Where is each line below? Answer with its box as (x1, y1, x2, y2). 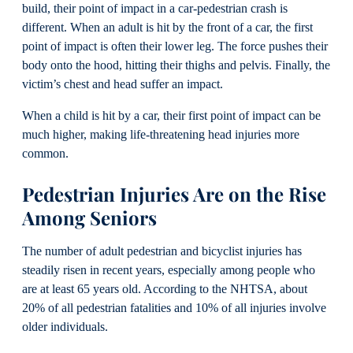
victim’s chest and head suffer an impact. (22, 76, 223, 91)
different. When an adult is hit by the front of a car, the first (22, 20, 313, 35)
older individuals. (22, 320, 108, 335)
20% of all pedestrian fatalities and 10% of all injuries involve (22, 301, 326, 316)
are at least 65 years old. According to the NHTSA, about (22, 282, 307, 297)
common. (22, 147, 69, 162)
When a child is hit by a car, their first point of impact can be (22, 109, 321, 124)
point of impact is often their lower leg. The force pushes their (22, 39, 328, 54)
